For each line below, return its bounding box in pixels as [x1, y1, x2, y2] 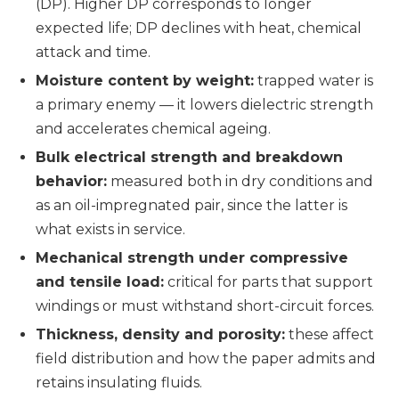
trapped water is [254, 72, 373, 89]
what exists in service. [36, 221, 185, 238]
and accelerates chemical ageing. [36, 120, 271, 137]
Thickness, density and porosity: [36, 326, 285, 343]
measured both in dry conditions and [107, 173, 373, 190]
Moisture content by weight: [36, 72, 254, 89]
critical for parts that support [164, 273, 373, 290]
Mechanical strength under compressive [36, 249, 348, 266]
